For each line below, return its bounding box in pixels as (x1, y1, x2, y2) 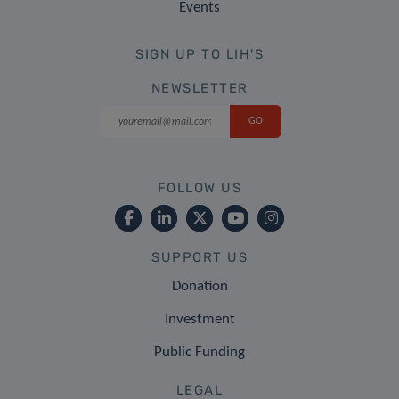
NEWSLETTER (151, 79, 248, 96)
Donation (171, 278, 228, 294)
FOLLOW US (157, 179, 242, 196)
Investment (164, 311, 235, 327)
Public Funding (154, 344, 245, 360)
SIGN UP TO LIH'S (135, 45, 264, 62)
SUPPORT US (151, 248, 248, 265)
